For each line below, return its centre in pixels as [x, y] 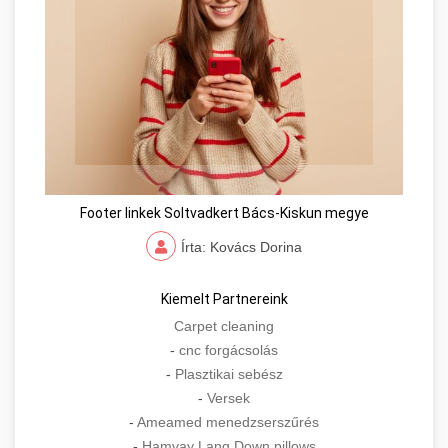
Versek [228, 398]
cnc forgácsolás [228, 350]
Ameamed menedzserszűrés [228, 422]
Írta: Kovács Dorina [241, 247]
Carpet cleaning [224, 326]
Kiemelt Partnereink [224, 299]
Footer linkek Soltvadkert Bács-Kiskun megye [224, 213]
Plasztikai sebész [228, 374]
